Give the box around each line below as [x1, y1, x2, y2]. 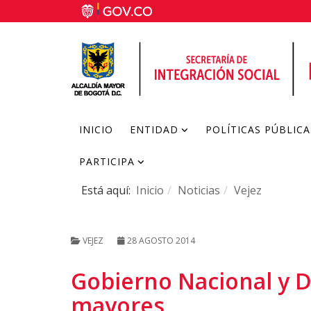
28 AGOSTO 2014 [127, 235, 195, 246]
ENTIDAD [130, 123, 178, 136]
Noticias [178, 183, 220, 198]
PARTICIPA [79, 155, 135, 168]
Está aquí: [81, 183, 136, 198]
